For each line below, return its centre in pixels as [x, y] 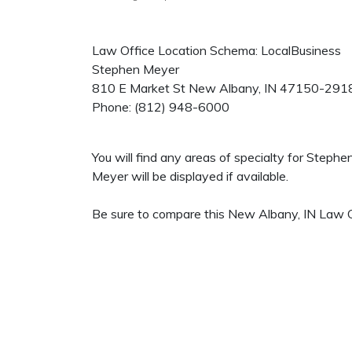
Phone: [113, 107]
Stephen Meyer [136, 69]
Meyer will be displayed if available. [190, 176]
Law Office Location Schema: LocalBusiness [216, 50]
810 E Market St [139, 88]
